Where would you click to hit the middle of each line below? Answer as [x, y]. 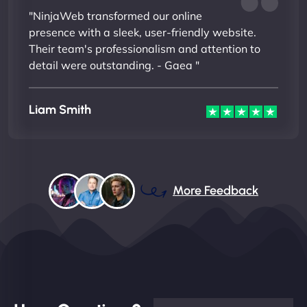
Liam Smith [60, 110]
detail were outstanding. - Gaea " [114, 65]
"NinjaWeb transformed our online [115, 15]
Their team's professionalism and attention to [145, 48]
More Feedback [216, 191]
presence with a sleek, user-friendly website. [143, 32]
